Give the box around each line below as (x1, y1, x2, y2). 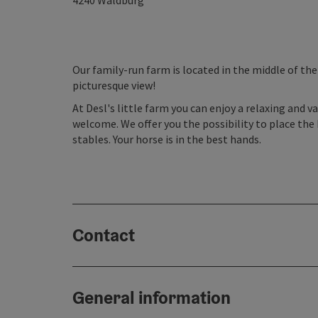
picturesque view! (72, 78, 155, 92)
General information (72, 286, 231, 309)
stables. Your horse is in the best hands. (72, 132, 263, 146)
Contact (72, 224, 135, 246)
